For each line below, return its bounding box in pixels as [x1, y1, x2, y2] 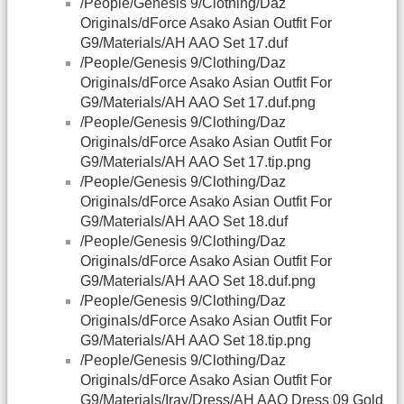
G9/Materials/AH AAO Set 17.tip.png [80, 154, 311, 170]
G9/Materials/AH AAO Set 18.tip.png [80, 333, 311, 349]
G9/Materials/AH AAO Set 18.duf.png [80, 273, 316, 289]
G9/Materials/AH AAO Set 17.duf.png [80, 95, 316, 111]
